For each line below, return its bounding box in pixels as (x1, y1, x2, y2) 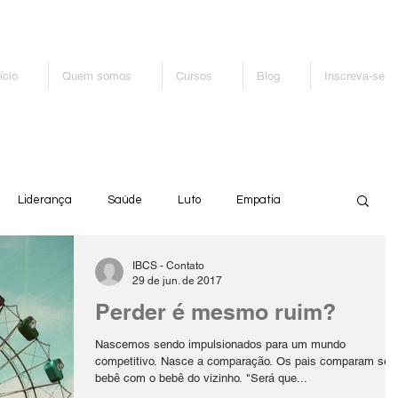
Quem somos (62, 69, 131, 83)
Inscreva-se (324, 69, 385, 83)
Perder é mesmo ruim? (95, 298, 336, 326)
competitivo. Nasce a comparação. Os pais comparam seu (95, 354, 396, 369)
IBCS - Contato (132, 259, 204, 273)
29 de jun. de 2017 (132, 274, 222, 287)
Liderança (18, 194, 72, 207)
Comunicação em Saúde (115, 265, 243, 278)
